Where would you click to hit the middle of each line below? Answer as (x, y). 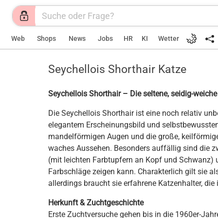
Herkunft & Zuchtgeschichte (96, 203)
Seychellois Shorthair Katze (117, 69)
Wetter (169, 39)
